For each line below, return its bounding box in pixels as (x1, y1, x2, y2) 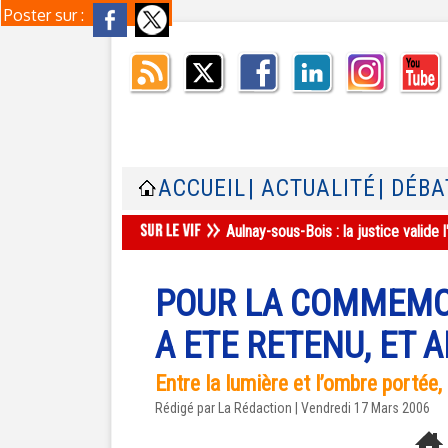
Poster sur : (4, 5, 88, 25)
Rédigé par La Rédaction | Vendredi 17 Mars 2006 (155, 400, 430, 416)
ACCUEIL (158, 175, 246, 202)
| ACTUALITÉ (248, 175, 376, 202)
